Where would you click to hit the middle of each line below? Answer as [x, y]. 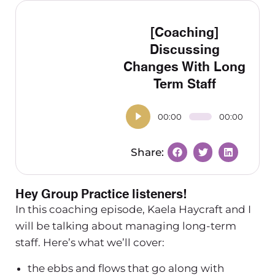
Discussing [184, 48]
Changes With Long [185, 65]
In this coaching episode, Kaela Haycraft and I [133, 209]
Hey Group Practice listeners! [101, 192]
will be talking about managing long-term [126, 226]
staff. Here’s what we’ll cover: [90, 242]
